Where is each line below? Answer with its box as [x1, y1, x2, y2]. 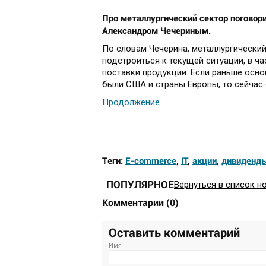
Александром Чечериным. [102, 24, 211, 37]
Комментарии [102, 196, 166, 209]
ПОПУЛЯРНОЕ [106, 178, 174, 192]
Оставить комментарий [109, 224, 240, 240]
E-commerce [125, 154, 176, 167]
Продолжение [102, 97, 160, 108]
